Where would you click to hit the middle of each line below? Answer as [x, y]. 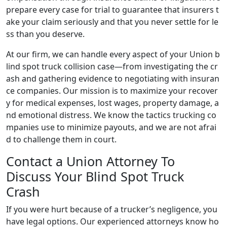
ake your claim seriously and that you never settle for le [112, 22]
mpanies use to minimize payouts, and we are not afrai [111, 127]
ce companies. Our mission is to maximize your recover [112, 91]
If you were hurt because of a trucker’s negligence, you [112, 210]
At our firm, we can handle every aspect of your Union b [113, 54]
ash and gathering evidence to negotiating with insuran [113, 79]
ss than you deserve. [45, 34]
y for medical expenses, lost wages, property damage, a [112, 103]
